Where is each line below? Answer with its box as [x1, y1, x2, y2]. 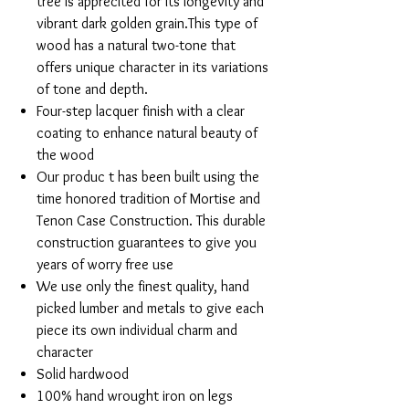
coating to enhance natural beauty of [37, 124, 257, 142]
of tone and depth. [37, 80, 148, 99]
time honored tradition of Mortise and [37, 190, 260, 208]
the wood [37, 146, 94, 164]
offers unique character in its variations [37, 58, 268, 77]
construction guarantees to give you [37, 234, 257, 252]
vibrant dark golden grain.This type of [37, 15, 257, 33]
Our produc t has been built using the [37, 168, 259, 186]
